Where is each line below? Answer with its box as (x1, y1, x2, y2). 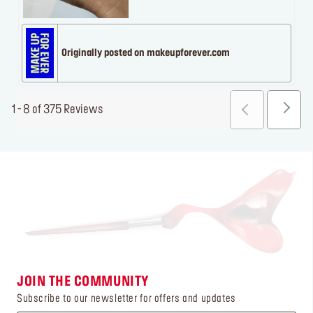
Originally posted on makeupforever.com (61, 49, 230, 59)
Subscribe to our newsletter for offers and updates (17, 293, 236, 304)
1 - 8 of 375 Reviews (12, 103, 103, 115)
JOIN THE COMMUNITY (17, 275, 150, 289)
